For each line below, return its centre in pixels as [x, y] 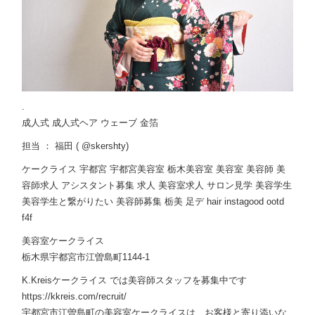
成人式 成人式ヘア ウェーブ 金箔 [90, 123]
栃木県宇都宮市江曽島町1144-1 [86, 257]
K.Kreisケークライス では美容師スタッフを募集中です [135, 281]
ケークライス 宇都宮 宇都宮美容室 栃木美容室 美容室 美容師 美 [154, 169]
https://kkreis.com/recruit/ [75, 297]
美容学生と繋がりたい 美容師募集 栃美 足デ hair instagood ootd [153, 202]
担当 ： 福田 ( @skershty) [76, 146]
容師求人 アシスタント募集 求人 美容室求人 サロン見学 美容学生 [157, 186]
